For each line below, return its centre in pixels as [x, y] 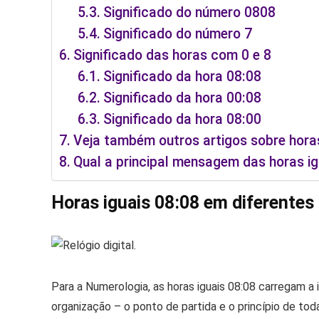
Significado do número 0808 [190, 13]
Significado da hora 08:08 [183, 77]
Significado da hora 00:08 [183, 98]
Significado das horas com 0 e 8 [172, 56]
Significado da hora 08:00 [183, 120]
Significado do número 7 [178, 34]
